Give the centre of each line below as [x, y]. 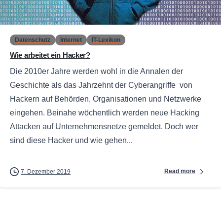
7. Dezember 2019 [46, 171]
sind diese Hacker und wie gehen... [71, 140]
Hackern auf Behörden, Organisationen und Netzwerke [106, 99]
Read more [180, 171]
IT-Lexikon [106, 40]
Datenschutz [33, 40]
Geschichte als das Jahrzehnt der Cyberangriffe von [101, 85]
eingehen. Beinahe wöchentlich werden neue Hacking [105, 112]
